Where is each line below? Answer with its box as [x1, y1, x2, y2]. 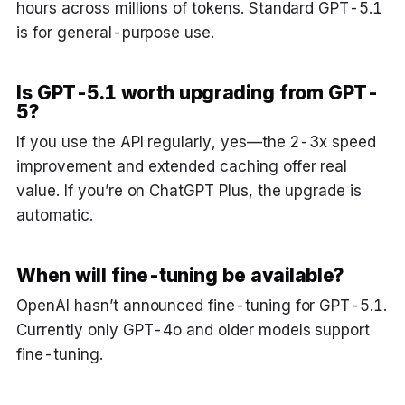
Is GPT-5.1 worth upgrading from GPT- [16, 80, 379, 104]
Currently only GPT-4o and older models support [16, 321, 371, 340]
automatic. [16, 206, 93, 225]
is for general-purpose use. [16, 24, 215, 42]
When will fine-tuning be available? [16, 263, 344, 287]
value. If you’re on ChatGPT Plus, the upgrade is [16, 182, 362, 201]
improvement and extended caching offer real [16, 157, 348, 176]
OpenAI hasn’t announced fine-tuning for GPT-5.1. [16, 297, 387, 316]
